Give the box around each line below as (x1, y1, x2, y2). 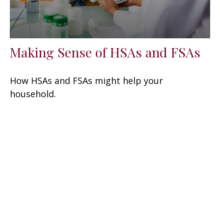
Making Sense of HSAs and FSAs (10, 43, 200, 61)
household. (10, 87, 56, 100)
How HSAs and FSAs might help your (10, 74, 163, 86)
